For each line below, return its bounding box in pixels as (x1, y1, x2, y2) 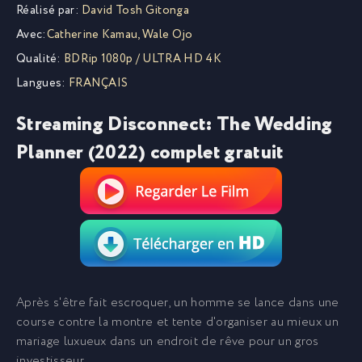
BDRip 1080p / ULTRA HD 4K (61, 50, 221, 68)
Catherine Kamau (46, 26, 138, 44)
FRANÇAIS (65, 74, 128, 92)
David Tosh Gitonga (82, 2, 189, 19)
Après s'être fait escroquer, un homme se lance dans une (16, 294, 339, 312)
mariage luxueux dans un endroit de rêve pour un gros (16, 333, 319, 351)
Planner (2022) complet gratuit (16, 139, 284, 167)
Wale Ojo (142, 26, 193, 44)
